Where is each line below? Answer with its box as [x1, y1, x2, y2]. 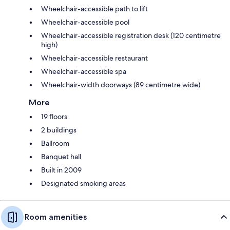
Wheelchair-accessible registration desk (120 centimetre [41, 30, 221, 40]
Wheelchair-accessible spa [41, 66, 126, 76]
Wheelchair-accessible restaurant [41, 53, 148, 63]
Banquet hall [41, 151, 81, 161]
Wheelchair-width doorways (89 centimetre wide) [41, 80, 200, 89]
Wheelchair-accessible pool [41, 17, 129, 27]
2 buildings [41, 125, 76, 135]
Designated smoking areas [41, 178, 126, 188]
